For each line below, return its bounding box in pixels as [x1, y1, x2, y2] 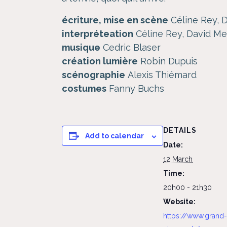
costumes [62, 83, 106, 94]
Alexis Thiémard [125, 69, 197, 81]
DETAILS [163, 126, 197, 135]
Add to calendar [85, 132, 144, 140]
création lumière [62, 56, 138, 67]
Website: [163, 198, 196, 206]
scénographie [62, 69, 125, 81]
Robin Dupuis [138, 56, 198, 67]
